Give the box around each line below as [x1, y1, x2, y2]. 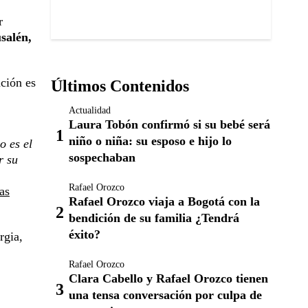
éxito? [69, 228, 100, 241]
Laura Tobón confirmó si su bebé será [69, 118, 270, 131]
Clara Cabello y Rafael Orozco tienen [69, 272, 268, 285]
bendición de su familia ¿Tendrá [69, 211, 239, 225]
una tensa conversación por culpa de [69, 288, 262, 302]
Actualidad [69, 105, 111, 115]
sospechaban [69, 151, 135, 164]
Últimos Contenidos [51, 77, 189, 95]
